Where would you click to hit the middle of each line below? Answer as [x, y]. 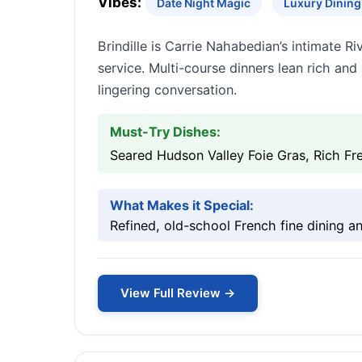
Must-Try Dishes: [165, 132]
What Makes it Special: [182, 205]
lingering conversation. [167, 90]
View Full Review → [178, 293]
